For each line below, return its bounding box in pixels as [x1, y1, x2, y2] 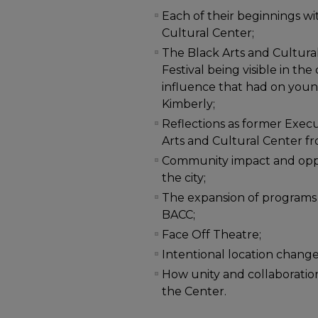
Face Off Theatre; [162, 228, 262, 242]
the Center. [162, 285, 227, 299]
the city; [162, 171, 207, 185]
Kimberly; [162, 97, 216, 111]
